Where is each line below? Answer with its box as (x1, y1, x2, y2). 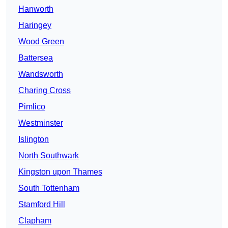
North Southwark (18, 151, 79, 160)
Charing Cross (18, 86, 71, 95)
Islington (18, 135, 49, 144)
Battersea (18, 53, 53, 63)
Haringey (18, 21, 51, 30)
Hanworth (18, 5, 53, 14)
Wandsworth (18, 70, 63, 79)
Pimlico (18, 102, 45, 111)
